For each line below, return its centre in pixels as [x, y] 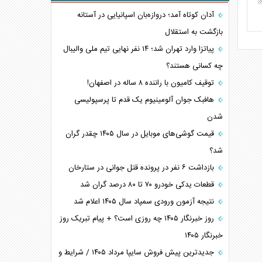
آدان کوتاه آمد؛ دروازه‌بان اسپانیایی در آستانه [147, 15]
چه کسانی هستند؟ [195, 66]
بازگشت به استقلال [194, 32]
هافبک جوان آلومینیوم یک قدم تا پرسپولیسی [146, 100]
